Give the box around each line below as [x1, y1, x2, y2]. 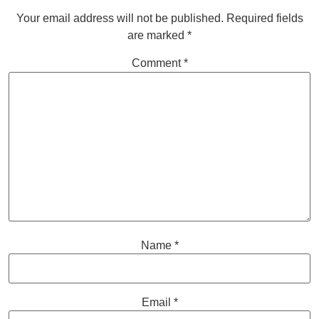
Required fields [226, 12, 303, 25]
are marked [127, 29, 187, 42]
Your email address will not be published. [16, 12, 224, 25]
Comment [131, 57, 184, 70]
